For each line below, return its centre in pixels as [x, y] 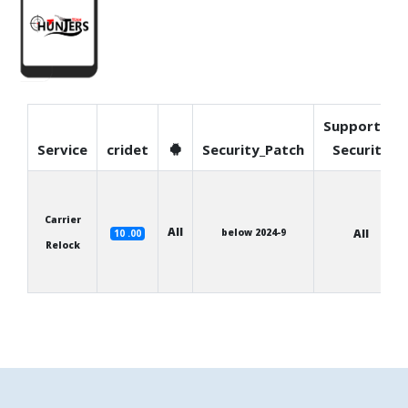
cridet [127, 149]
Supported [361, 126]
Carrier [62, 219]
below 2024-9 [253, 232]
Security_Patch [253, 149]
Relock [62, 245]
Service [62, 149]
